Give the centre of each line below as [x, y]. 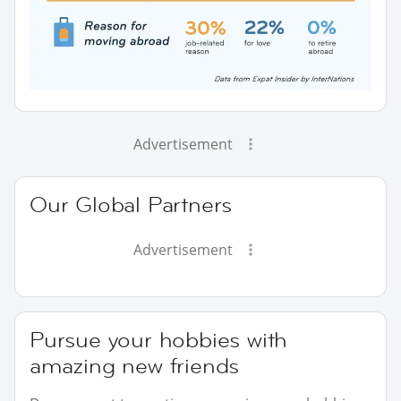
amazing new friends [135, 365]
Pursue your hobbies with [159, 339]
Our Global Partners [131, 204]
